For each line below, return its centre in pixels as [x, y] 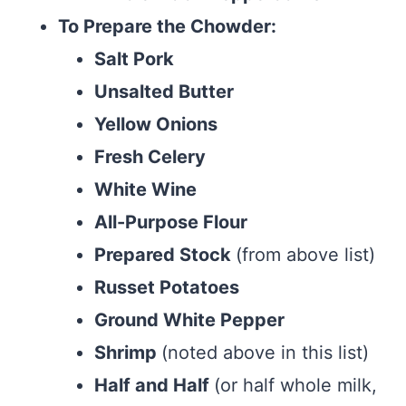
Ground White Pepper [189, 320]
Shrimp [128, 353]
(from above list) [305, 255]
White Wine [145, 190]
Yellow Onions [156, 125]
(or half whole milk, [295, 386]
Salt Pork [134, 59]
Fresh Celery [150, 157]
